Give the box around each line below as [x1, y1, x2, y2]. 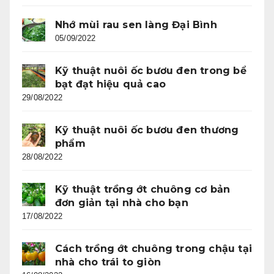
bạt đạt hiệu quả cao [55, 78, 166, 91]
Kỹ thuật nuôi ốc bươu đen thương [55, 124, 239, 136]
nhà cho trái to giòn [55, 256, 161, 268]
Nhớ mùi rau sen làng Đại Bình [55, 19, 217, 31]
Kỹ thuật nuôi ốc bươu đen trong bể [55, 65, 246, 77]
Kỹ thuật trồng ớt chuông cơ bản [55, 183, 231, 196]
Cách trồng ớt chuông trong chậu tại [55, 243, 253, 255]
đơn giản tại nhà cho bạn [55, 197, 188, 209]
